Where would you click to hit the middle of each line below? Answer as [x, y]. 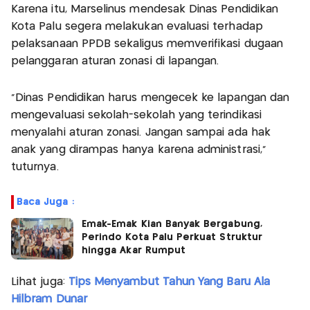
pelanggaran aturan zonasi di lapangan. [115, 61]
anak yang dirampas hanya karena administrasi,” [139, 149]
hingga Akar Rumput [134, 250]
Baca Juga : [45, 202]
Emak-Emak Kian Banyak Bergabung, [172, 224]
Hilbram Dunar [49, 299]
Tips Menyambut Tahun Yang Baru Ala [169, 282]
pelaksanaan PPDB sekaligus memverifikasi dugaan [147, 44]
